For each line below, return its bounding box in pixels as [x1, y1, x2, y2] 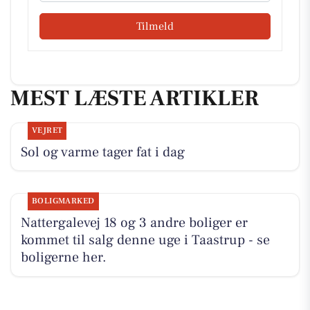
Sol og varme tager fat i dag [20, 143, 185, 161]
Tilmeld [136, 19, 174, 34]
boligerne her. [20, 248, 107, 266]
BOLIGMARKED [31, 195, 95, 206]
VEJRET [31, 125, 63, 136]
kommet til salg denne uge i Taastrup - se [20, 230, 270, 249]
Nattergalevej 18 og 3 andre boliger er [20, 213, 248, 232]
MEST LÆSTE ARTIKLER [10, 84, 259, 113]
